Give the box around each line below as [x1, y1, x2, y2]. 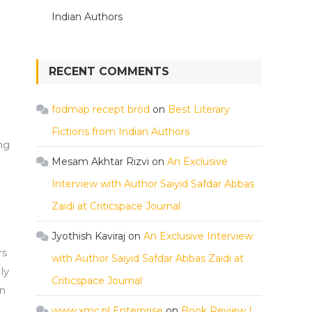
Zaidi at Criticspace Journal [52, 200, 180, 212]
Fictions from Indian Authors [52, 125, 189, 138]
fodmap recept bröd [52, 103, 150, 116]
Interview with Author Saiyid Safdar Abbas [52, 178, 254, 190]
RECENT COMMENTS [49, 65, 169, 78]
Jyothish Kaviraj [52, 230, 125, 242]
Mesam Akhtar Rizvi [52, 155, 149, 168]
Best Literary [168, 103, 230, 116]
